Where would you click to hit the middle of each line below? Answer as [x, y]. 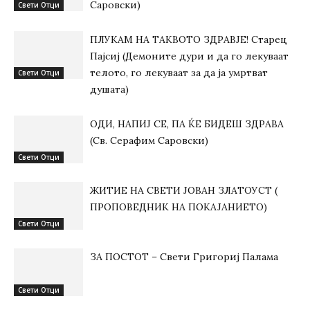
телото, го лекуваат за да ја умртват [179, 73]
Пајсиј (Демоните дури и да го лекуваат [189, 56]
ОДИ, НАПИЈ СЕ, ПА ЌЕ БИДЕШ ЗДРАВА [187, 124]
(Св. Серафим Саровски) [149, 140]
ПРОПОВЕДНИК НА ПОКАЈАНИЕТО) [179, 207]
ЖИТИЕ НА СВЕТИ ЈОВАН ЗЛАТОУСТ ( [184, 190]
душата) [109, 89]
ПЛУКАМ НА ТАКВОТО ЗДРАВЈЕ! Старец [189, 39]
